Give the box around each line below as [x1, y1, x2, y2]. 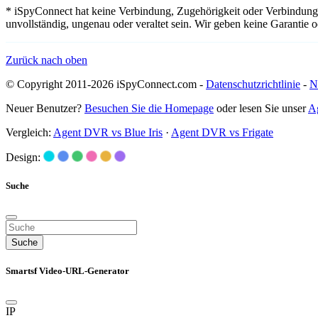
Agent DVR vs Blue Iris [53, 126, 163, 139]
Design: [6, 151, 40, 164]
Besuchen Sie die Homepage [84, 102, 214, 115]
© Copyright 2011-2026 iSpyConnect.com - [6, 78, 206, 91]
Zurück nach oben [6, 54, 87, 67]
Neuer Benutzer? [6, 102, 84, 115]
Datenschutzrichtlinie [206, 78, 300, 91]
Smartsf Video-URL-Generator [6, 265, 129, 276]
